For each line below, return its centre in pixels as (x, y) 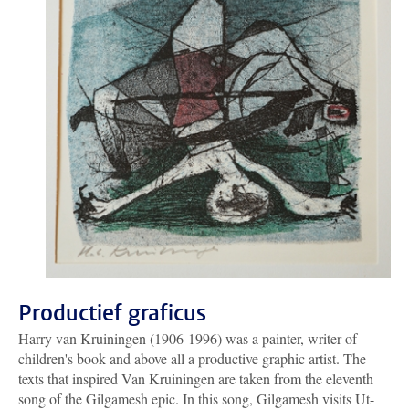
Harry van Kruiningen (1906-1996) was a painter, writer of (188, 339)
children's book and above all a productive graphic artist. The (192, 359)
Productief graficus (112, 314)
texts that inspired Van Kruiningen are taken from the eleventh (196, 379)
